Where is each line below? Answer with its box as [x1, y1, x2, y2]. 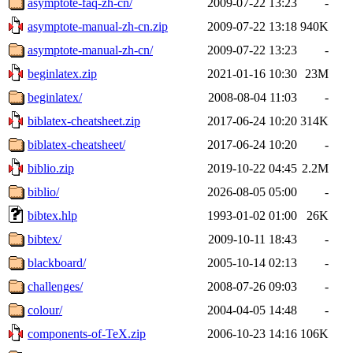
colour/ [28, 303, 62, 317]
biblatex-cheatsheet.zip [28, 113, 140, 128]
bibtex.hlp [28, 208, 77, 222]
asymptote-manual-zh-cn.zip [28, 19, 168, 33]
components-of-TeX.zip [28, 326, 146, 340]
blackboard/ [28, 255, 86, 269]
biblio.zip [28, 161, 74, 175]
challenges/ [28, 279, 83, 293]
